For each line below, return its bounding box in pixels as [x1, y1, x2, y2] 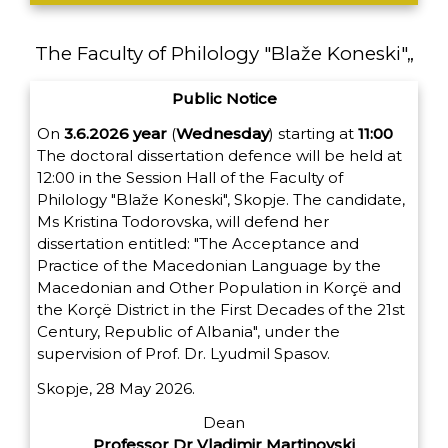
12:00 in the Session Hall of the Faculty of [37, 167, 343, 187]
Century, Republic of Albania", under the [37, 321, 340, 341]
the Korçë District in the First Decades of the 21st [37, 299, 405, 319]
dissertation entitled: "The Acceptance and [37, 233, 359, 253]
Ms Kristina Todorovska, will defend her [37, 211, 329, 231]
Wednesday [176, 123, 269, 143]
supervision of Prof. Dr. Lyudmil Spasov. [37, 343, 330, 363]
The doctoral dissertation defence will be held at [37, 145, 402, 165]
